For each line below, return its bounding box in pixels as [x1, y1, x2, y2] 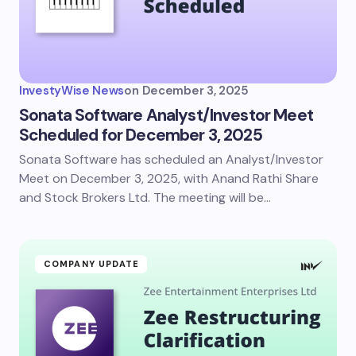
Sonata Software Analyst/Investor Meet [19, 104, 313, 126]
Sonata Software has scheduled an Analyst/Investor [19, 151, 323, 168]
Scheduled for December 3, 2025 [19, 124, 262, 146]
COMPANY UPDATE [44, 258, 140, 269]
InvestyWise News [19, 83, 125, 99]
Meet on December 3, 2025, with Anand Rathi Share [19, 170, 319, 187]
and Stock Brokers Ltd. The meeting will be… [19, 189, 271, 206]
